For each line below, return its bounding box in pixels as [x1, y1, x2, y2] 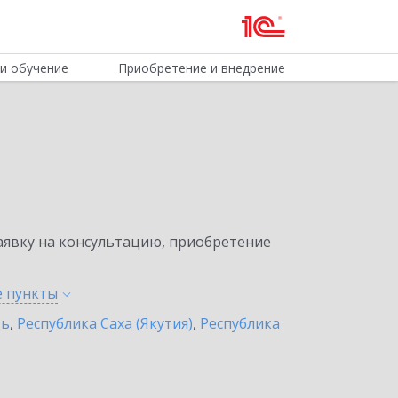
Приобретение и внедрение [117, 60, 285, 76]
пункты [6, 283, 58, 303]
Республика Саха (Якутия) [17, 314, 193, 333]
